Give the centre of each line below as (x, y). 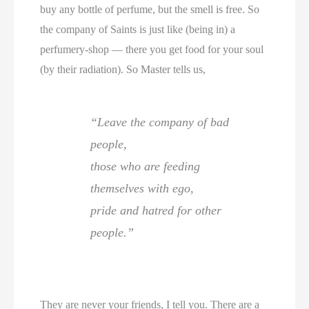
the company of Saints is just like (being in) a (138, 29)
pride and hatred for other (156, 210)
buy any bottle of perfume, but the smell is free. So (150, 9)
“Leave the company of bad (160, 122)
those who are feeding (146, 166)
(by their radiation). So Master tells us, (123, 69)
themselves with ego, (142, 188)
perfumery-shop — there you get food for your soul (152, 49)
